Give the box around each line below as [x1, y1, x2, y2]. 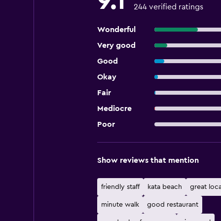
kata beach [147, 184, 182, 190]
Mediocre [97, 105, 132, 112]
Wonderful [97, 26, 136, 34]
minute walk [101, 201, 139, 208]
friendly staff [101, 184, 140, 190]
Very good [97, 41, 136, 49]
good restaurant [147, 201, 198, 208]
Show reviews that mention [97, 156, 199, 164]
